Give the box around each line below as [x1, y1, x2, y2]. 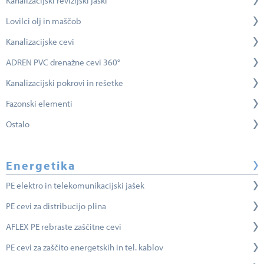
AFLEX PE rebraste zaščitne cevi [6, 220, 121, 232]
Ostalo [6, 118, 29, 130]
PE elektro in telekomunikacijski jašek [6, 179, 144, 191]
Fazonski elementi [6, 97, 72, 109]
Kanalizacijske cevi [6, 35, 74, 47]
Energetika [6, 157, 76, 173]
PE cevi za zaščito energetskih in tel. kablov [6, 241, 163, 253]
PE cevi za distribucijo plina [6, 200, 106, 212]
